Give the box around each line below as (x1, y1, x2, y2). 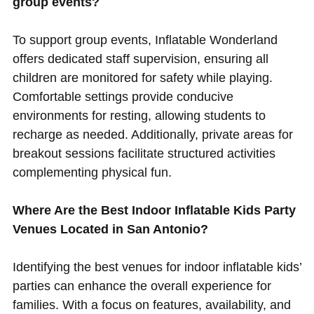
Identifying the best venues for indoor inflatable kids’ (12, 260, 301, 275)
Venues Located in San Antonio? (12, 222, 208, 237)
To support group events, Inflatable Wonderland (12, 33, 278, 48)
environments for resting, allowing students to (12, 109, 266, 123)
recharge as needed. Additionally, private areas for (12, 128, 293, 142)
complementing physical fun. (12, 165, 172, 180)
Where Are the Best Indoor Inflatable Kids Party (12, 203, 296, 218)
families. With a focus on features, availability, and (12, 298, 291, 313)
